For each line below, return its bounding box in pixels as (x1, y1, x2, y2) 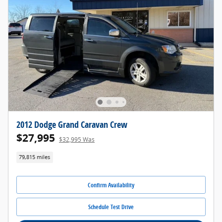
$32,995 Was (59, 135, 95, 144)
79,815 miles (19, 153, 51, 161)
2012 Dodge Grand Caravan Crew (16, 118, 127, 130)
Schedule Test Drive (88, 203, 134, 212)
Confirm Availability (88, 180, 134, 189)
